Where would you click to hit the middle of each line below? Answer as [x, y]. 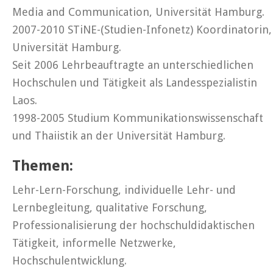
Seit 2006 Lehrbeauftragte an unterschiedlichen [133, 65]
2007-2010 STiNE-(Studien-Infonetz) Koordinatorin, [142, 30]
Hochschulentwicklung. [69, 261]
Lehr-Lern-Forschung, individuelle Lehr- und [124, 190]
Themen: [43, 166]
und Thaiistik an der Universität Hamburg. [119, 136]
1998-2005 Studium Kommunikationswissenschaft [138, 118]
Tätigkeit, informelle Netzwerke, [94, 243]
